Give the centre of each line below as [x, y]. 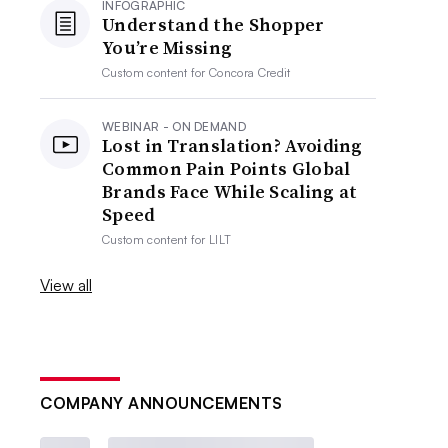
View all [66, 285]
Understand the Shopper [213, 24]
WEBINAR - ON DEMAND [174, 126]
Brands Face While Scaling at [230, 191]
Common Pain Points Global [226, 168]
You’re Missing [167, 47]
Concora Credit [250, 72]
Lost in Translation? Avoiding [232, 145]
